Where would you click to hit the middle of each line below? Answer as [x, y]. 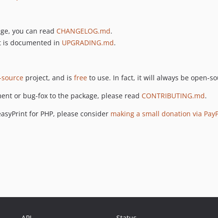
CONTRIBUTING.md [173, 95]
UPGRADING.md [88, 42]
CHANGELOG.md [83, 31]
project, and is [49, 77]
